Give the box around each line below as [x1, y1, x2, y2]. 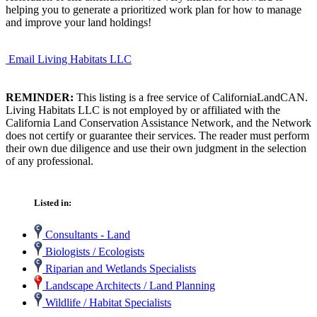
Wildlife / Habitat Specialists [42, 296, 171, 309]
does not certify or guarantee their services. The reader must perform [6, 129, 309, 142]
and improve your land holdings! [6, 16, 151, 28]
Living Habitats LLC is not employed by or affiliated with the [6, 103, 280, 116]
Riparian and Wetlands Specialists [42, 263, 196, 275]
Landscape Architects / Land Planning [42, 279, 215, 292]
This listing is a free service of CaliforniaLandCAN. [74, 91, 308, 103]
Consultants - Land [42, 229, 130, 241]
